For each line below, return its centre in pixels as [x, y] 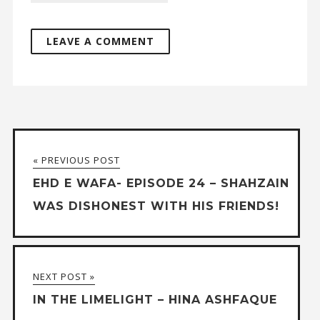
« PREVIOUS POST [76, 160]
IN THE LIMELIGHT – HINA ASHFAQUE [155, 300]
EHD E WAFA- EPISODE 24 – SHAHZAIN [161, 184]
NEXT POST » [64, 277]
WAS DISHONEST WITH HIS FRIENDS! [156, 206]
